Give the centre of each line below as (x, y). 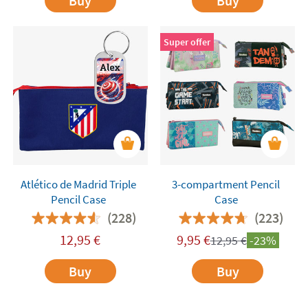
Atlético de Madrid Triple (79, 184)
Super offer (187, 42)
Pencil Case (79, 199)
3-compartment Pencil (226, 184)
